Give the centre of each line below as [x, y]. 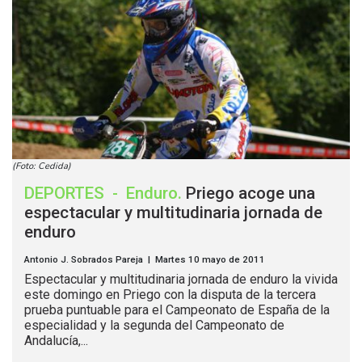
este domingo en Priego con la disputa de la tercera [170, 295]
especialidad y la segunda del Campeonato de [154, 326]
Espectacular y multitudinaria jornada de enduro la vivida [181, 280]
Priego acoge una [250, 194]
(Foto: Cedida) [42, 166]
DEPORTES [66, 194]
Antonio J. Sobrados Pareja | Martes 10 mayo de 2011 [145, 260]
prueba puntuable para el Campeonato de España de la [177, 310]
